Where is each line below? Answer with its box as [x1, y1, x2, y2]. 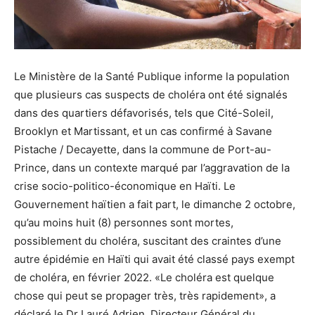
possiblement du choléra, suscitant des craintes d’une [14, 233, 281, 247]
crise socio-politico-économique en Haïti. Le [14, 179, 236, 193]
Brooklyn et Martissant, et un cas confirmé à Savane [14, 124, 272, 138]
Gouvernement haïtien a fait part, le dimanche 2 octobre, [14, 197, 295, 211]
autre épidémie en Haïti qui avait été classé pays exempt [14, 252, 295, 266]
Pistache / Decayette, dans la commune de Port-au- [14, 142, 271, 156]
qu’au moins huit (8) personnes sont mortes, [14, 215, 233, 229]
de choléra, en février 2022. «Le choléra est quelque [14, 270, 274, 284]
